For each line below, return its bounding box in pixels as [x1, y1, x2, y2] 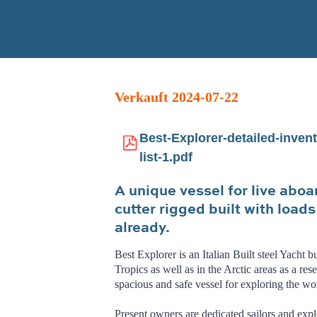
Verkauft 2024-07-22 [115, 89, 238, 105]
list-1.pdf [139, 150, 192, 164]
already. [115, 217, 170, 237]
